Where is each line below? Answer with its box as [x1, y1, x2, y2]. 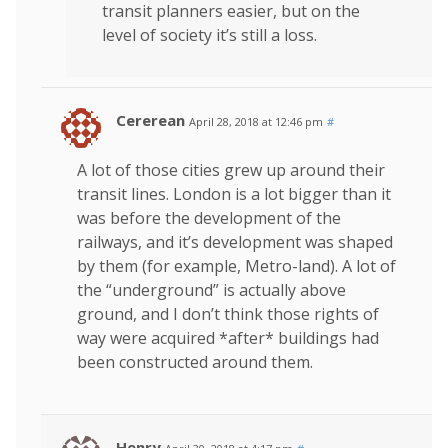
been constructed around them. [77, 350, 313, 373]
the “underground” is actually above [77, 278, 346, 301]
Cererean [116, 109, 185, 130]
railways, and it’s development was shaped [77, 230, 393, 253]
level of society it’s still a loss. [102, 23, 317, 46]
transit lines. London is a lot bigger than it [77, 182, 391, 205]
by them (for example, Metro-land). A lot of [77, 254, 396, 277]
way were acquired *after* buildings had [77, 326, 379, 349]
